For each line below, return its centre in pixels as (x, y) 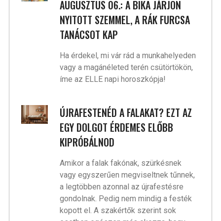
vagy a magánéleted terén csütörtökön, (127, 68)
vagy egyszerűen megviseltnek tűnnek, (128, 175)
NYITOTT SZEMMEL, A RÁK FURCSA (125, 20)
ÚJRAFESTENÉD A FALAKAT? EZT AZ (126, 113)
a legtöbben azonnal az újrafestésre (122, 187)
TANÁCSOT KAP (89, 35)
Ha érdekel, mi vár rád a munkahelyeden (128, 56)
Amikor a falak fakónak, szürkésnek (121, 163)
